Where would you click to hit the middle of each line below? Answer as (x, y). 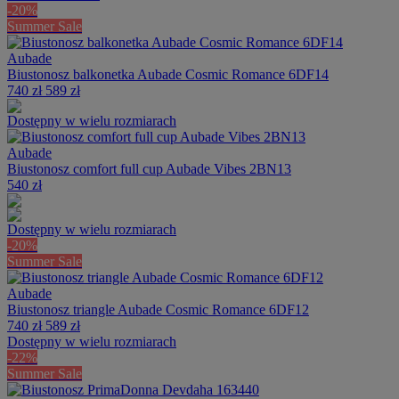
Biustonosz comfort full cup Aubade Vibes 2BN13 (149, 169)
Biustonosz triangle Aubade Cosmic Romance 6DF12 (158, 310)
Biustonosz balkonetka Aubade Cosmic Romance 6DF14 (168, 75)
